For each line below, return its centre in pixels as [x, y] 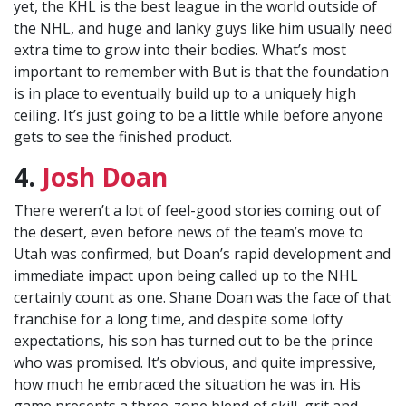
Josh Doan [105, 177]
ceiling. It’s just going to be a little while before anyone [198, 116]
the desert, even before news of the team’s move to [188, 232]
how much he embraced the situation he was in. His [187, 385]
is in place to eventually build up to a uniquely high [185, 94]
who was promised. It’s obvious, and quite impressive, [195, 363]
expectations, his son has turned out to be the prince [193, 341]
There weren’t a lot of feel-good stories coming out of [197, 211]
